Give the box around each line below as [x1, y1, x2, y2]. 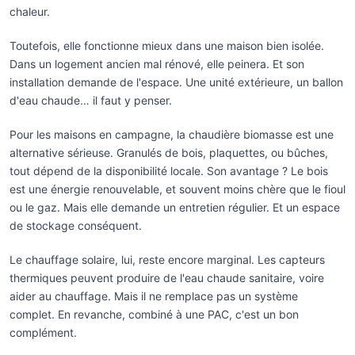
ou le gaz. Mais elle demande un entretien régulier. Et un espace [10, 200, 340, 214]
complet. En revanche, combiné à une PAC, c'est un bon [10, 307, 299, 321]
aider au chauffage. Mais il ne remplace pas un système [10, 288, 298, 303]
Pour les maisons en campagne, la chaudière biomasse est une [10, 127, 334, 141]
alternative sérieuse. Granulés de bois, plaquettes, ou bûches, [10, 145, 328, 159]
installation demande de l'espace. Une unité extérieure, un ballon [10, 74, 343, 89]
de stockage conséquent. [10, 218, 142, 232]
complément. [10, 325, 77, 339]
